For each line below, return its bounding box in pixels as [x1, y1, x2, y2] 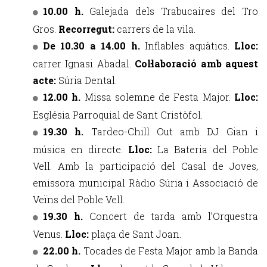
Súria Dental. [58, 74, 117, 86]
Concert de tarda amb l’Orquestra [89, 210, 259, 222]
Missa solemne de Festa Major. [84, 91, 235, 103]
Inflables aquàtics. [145, 39, 235, 52]
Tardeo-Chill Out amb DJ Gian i [91, 125, 259, 138]
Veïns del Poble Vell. [33, 193, 125, 206]
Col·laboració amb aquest [135, 57, 259, 70]
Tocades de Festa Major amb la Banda [83, 244, 258, 257]
